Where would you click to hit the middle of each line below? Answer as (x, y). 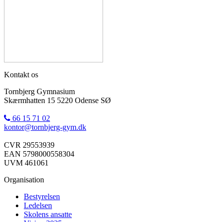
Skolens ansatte (48, 214)
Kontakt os (21, 75)
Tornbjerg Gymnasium (39, 91)
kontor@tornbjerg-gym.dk (45, 127)
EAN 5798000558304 (39, 154)
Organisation (24, 180)
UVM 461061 (26, 163)
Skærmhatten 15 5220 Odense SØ (57, 100)
